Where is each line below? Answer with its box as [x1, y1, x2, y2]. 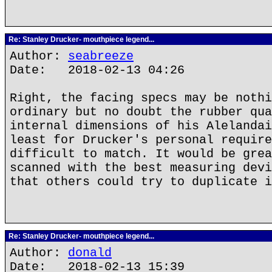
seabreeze [68, 49, 134, 63]
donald [68, 246, 112, 260]
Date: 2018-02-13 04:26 [10, 63, 185, 77]
